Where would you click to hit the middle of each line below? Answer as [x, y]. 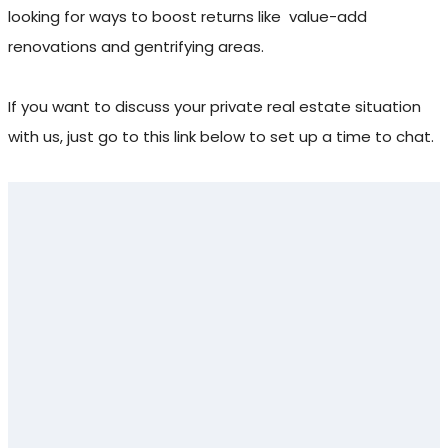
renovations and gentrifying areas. [136, 46]
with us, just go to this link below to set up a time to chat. [221, 136]
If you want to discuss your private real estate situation [214, 106]
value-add [328, 16]
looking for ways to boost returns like [144, 16]
